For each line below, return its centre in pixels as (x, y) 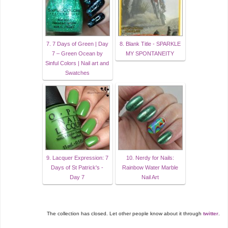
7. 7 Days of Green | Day (77, 44)
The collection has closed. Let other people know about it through (125, 214)
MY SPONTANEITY (150, 54)
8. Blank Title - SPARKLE (150, 44)
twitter (211, 214)
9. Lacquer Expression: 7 (77, 158)
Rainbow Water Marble (150, 168)
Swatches (77, 73)
